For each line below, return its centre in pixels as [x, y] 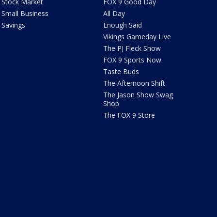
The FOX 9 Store [129, 115]
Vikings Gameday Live [137, 36]
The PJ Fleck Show [132, 48]
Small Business [25, 13]
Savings [13, 25]
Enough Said [123, 25]
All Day [114, 13]
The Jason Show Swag [138, 94]
